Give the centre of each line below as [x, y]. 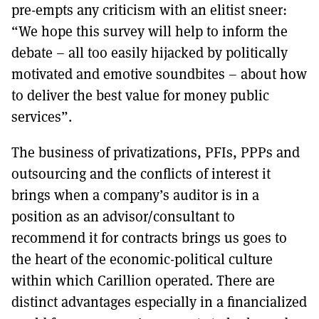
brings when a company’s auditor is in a [135, 194]
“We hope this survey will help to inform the [150, 31]
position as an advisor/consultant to [123, 216]
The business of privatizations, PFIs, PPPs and [156, 152]
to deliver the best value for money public [140, 95]
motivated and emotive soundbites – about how [159, 73]
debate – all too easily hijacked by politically [150, 52]
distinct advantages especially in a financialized [159, 301]
